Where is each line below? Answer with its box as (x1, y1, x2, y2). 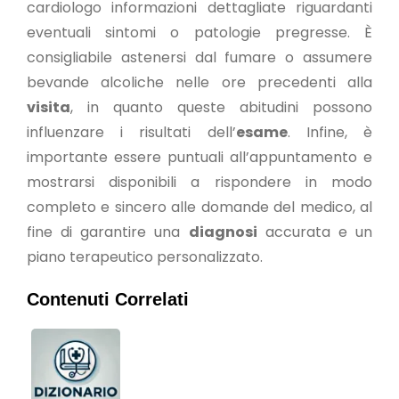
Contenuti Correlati (27, 289, 189, 309)
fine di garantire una (27, 222, 189, 242)
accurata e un (256, 222, 373, 242)
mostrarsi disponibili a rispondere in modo (27, 172, 372, 192)
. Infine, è (287, 122, 373, 142)
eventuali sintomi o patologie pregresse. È (27, 22, 372, 43)
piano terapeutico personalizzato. (27, 247, 263, 267)
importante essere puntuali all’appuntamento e (27, 147, 372, 167)
